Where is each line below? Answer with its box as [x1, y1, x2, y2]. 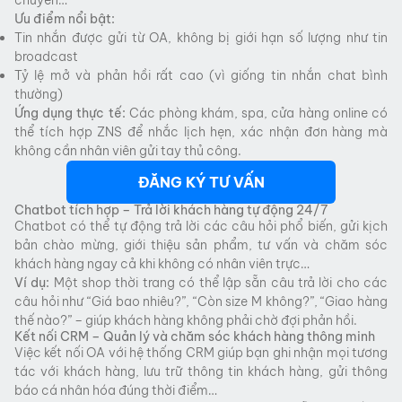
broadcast [14, 48, 78, 65]
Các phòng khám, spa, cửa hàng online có [128, 104, 389, 121]
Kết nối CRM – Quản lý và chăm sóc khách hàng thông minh [14, 328, 375, 345]
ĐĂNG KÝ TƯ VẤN [137, 172, 265, 191]
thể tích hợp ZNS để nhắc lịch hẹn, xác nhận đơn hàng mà [14, 123, 388, 140]
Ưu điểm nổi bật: [14, 10, 115, 27]
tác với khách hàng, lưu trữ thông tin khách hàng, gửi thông [14, 363, 388, 380]
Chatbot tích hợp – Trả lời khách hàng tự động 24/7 [14, 201, 328, 218]
